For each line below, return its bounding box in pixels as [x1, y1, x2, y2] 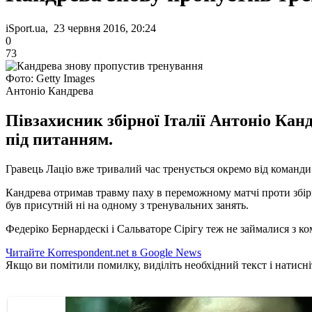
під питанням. [6, 130, 113, 148]
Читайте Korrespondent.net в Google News [6, 246, 201, 258]
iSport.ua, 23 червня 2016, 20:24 [6, 22, 156, 34]
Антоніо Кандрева [6, 84, 93, 97]
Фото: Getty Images [6, 72, 95, 84]
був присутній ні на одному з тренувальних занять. [6, 198, 249, 211]
